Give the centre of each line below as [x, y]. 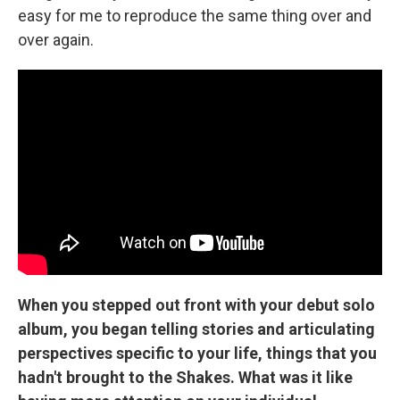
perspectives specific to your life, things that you [197, 353]
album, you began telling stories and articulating [196, 329]
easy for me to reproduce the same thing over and [195, 16]
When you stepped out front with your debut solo [196, 304]
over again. [56, 40]
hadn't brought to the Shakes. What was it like [185, 377]
